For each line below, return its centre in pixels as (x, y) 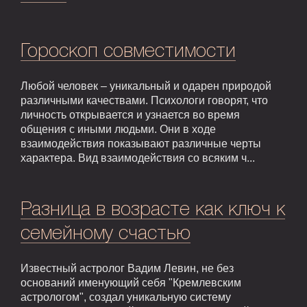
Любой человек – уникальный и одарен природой (146, 86)
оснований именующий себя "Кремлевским (131, 283)
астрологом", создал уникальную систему (126, 297)
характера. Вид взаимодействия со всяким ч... (138, 158)
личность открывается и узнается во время (130, 114)
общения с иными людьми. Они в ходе (118, 129)
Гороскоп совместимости (128, 51)
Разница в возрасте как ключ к (153, 210)
